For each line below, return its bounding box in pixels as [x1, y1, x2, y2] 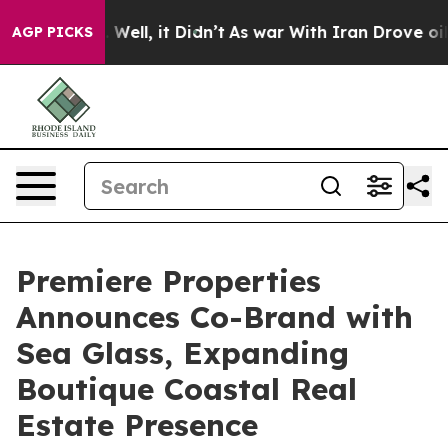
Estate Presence [16, 406, 258, 444]
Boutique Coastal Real [16, 370, 357, 408]
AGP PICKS [12, 23, 93, 41]
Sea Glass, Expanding [16, 334, 349, 372]
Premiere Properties [16, 262, 321, 300]
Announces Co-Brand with [16, 298, 413, 336]
